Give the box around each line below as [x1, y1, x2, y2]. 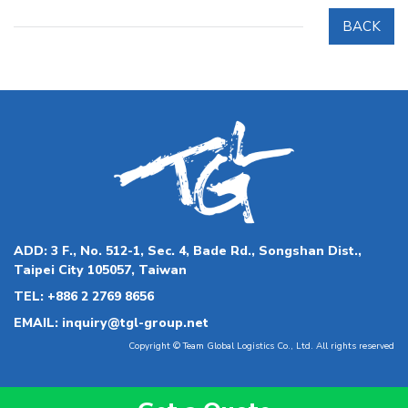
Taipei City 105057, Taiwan [14, 260, 187, 279]
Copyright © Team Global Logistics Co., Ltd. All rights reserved [128, 339, 394, 352]
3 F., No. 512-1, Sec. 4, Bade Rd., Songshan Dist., [51, 241, 362, 260]
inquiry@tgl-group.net [62, 313, 209, 331]
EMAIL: [14, 313, 62, 331]
